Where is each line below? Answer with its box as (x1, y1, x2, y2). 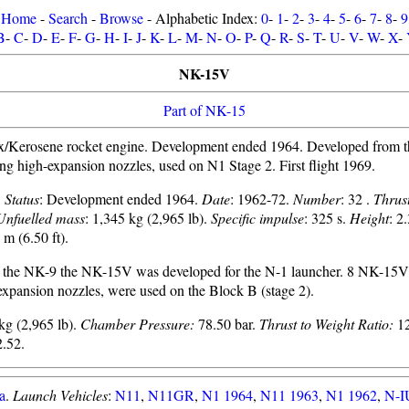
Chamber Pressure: (80, 314, 194, 333)
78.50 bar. (194, 314, 259, 333)
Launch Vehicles (13, 385, 108, 404)
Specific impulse (211, 208, 304, 227)
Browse (100, 8, 143, 27)
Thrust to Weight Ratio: (259, 314, 393, 333)
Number (293, 189, 341, 208)
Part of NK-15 (163, 100, 246, 120)
